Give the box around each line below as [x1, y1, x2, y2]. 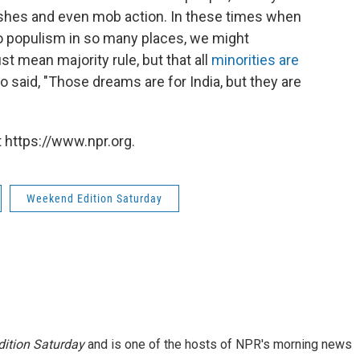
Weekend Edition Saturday [27, 192, 162, 205]
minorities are [211, 51, 299, 68]
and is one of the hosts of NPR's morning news [84, 337, 352, 352]
